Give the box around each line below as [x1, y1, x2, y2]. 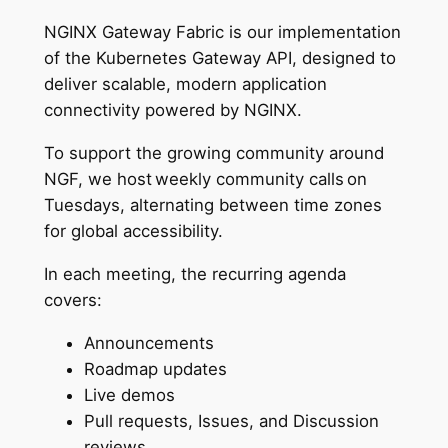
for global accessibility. [43, 220, 233, 241]
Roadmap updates [83, 358, 227, 379]
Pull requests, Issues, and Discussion [83, 410, 379, 431]
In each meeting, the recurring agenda [43, 263, 346, 284]
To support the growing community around [43, 142, 384, 163]
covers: [43, 289, 107, 310]
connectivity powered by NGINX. [43, 100, 307, 121]
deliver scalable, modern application [43, 74, 327, 95]
